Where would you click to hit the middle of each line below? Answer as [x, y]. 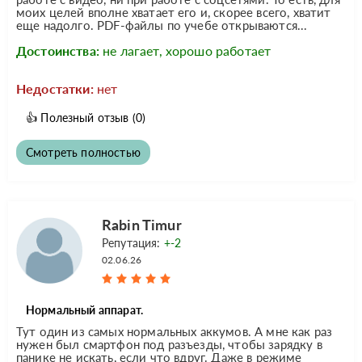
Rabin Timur [142, 224]
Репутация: [133, 242]
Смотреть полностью [83, 152]
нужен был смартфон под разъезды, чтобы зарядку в [169, 344]
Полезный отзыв [85, 117]
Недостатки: [55, 88]
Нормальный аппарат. [85, 309]
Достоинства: [58, 50]
